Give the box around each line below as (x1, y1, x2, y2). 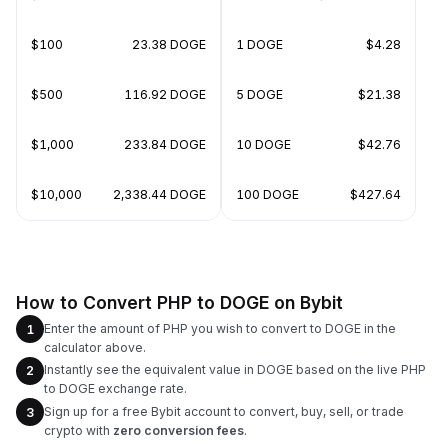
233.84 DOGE (124, 137, 206, 152)
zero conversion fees (113, 422, 244, 438)
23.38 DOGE (132, 37, 206, 52)
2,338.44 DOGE (113, 187, 206, 202)
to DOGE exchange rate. (44, 381, 187, 396)
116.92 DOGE (124, 87, 206, 102)
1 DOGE (236, 37, 283, 52)
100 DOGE (236, 187, 299, 202)
